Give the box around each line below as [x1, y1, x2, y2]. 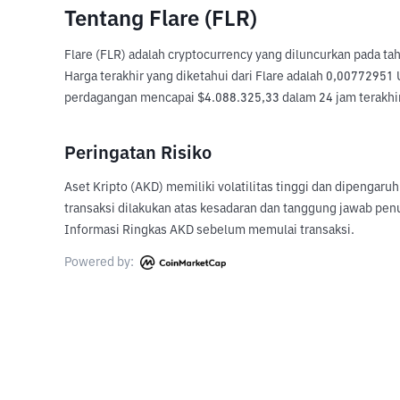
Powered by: [64, 256, 137, 269]
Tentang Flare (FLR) [64, 9, 257, 30]
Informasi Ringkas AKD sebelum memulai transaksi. [64, 224, 354, 237]
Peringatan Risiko [64, 145, 212, 162]
